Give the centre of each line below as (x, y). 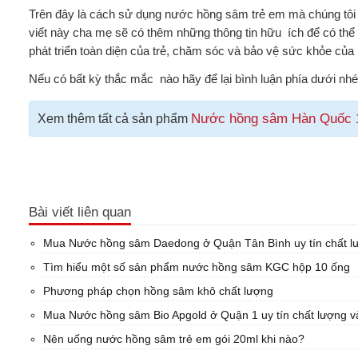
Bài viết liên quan (80, 212)
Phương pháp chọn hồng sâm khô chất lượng (158, 291)
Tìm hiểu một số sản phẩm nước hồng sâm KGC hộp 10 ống (196, 267)
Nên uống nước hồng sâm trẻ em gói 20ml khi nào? (173, 339)
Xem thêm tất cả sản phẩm (114, 119)
